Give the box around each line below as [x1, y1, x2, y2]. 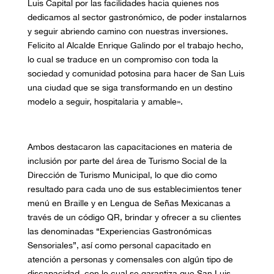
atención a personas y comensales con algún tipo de [27, 254, 233, 265]
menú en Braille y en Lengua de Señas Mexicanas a [27, 198, 231, 209]
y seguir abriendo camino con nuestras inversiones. [27, 26, 228, 37]
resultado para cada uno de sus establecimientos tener [27, 184, 242, 194]
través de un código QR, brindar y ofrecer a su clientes [27, 212, 241, 223]
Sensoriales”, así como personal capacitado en [27, 240, 211, 251]
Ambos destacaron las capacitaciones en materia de [27, 142, 232, 152]
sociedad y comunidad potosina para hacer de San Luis [27, 68, 245, 79]
